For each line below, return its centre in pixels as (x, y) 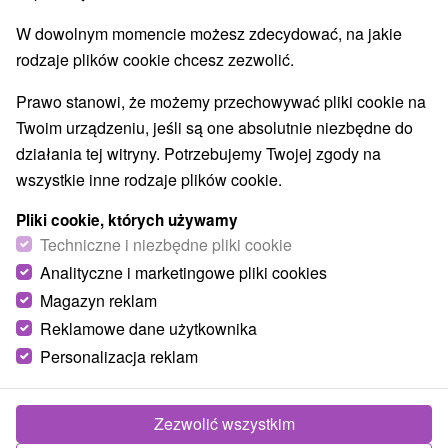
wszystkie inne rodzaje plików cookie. (149, 179)
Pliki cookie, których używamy (127, 220)
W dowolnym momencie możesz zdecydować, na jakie (209, 33)
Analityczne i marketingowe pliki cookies (183, 272)
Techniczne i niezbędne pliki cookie (166, 244)
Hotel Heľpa (86, 388)
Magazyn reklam (98, 300)
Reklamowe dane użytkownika (148, 328)
